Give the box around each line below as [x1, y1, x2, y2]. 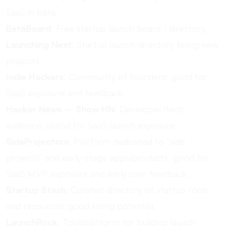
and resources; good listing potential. [6, 200, 155, 211]
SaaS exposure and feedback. [6, 87, 125, 98]
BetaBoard [6, 23, 51, 34]
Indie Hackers [6, 71, 64, 82]
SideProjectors [6, 136, 69, 147]
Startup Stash [6, 184, 66, 195]
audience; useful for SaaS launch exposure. [6, 120, 177, 131]
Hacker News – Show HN [6, 103, 115, 115]
